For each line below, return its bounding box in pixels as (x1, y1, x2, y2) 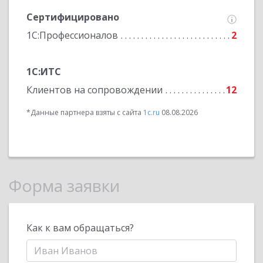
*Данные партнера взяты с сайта (26, 107, 143, 117)
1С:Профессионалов (26, 29, 118, 42)
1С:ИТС (26, 65, 61, 78)
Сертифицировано (26, 11, 119, 23)
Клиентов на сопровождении (26, 83, 163, 96)
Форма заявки (9, 174, 120, 197)
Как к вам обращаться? (26, 221, 134, 234)
